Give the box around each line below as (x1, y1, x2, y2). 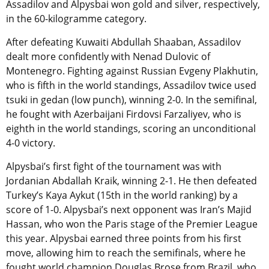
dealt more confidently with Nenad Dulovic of (6, 49, 210, 63)
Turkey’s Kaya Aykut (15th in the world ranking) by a (6, 188, 238, 202)
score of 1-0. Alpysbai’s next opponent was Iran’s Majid (6, 202, 252, 216)
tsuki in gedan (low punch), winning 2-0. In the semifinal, (6, 92, 257, 106)
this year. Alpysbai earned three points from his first (6, 231, 241, 245)
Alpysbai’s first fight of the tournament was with (6, 159, 222, 173)
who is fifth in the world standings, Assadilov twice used (6, 78, 256, 92)
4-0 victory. (6, 136, 55, 150)
